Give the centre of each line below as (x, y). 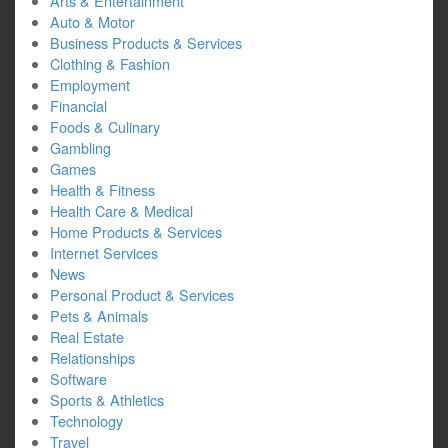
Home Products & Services (136, 231)
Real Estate (87, 336)
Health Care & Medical (121, 210)
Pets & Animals (99, 315)
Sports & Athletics (107, 399)
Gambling (80, 147)
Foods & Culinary (105, 126)
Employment (90, 84)
